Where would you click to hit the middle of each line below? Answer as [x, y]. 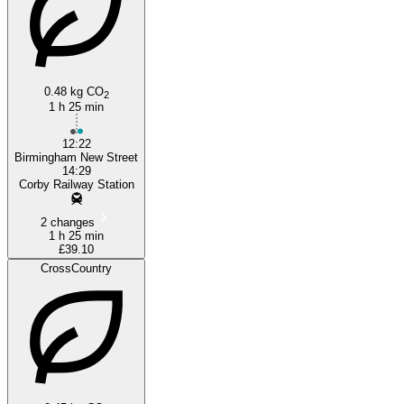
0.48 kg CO [73, 91]
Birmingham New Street [76, 157]
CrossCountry [76, 268]
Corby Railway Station [76, 184]
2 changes [67, 222]
